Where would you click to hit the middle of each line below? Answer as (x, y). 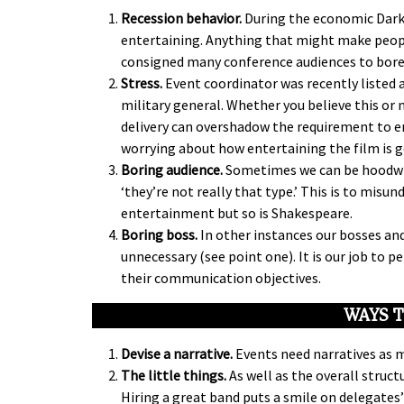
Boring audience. (172, 170)
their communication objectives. (221, 278)
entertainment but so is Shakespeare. (237, 213)
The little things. (174, 376)
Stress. (142, 83)
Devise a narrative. (177, 354)
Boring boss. (159, 235)
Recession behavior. (181, 18)
